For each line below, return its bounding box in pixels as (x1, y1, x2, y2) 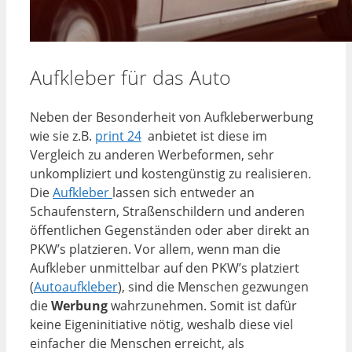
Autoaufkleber (34, 278, 118, 296)
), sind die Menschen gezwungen (118, 278, 309, 296)
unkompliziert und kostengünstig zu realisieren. (30, 165, 311, 183)
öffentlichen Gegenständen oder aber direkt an (30, 222, 310, 240)
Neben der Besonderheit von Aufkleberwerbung (30, 108, 313, 126)
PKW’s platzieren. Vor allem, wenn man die (30, 240, 280, 258)
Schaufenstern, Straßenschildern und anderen (30, 203, 305, 221)
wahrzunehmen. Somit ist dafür (108, 297, 297, 315)
